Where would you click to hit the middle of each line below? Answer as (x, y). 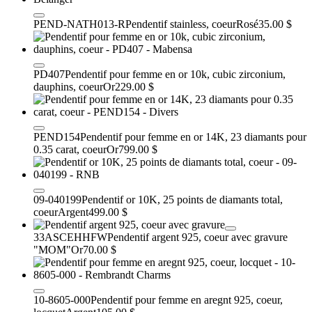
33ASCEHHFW (70, 237)
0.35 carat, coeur (70, 149)
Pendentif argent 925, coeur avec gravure (197, 237)
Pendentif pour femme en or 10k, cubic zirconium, (175, 74)
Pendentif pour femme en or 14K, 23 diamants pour (193, 136)
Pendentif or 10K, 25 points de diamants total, (182, 199)
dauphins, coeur (68, 86)
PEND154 (57, 136)
